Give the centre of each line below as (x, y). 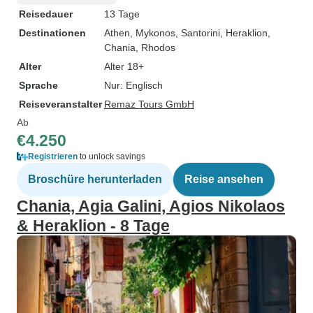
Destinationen (52, 33)
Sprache (38, 85)
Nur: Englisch (133, 85)
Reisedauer (46, 14)
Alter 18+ (124, 66)
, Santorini (198, 33)
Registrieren (53, 156)
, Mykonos (153, 33)
